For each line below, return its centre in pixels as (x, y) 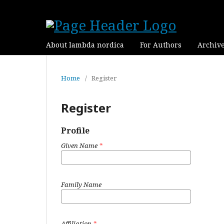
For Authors (161, 45)
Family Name (81, 184)
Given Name (80, 145)
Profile (75, 130)
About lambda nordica (85, 45)
